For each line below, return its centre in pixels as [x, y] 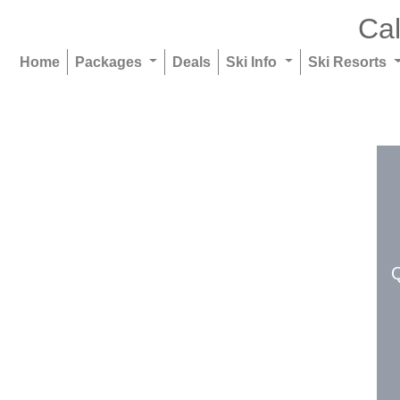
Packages [110, 61]
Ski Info [254, 61]
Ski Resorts [350, 61]
